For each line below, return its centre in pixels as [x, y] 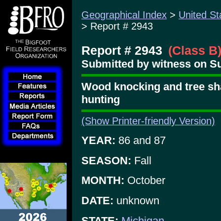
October [145, 181]
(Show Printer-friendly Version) [148, 121]
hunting [101, 99]
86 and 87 [141, 140]
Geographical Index [124, 15]
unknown [136, 200]
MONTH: [103, 181]
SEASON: [106, 160]
